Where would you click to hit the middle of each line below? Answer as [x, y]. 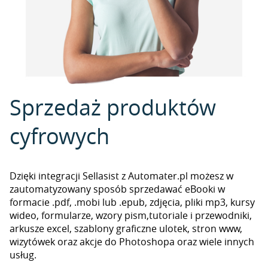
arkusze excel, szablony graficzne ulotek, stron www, [126, 229]
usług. [23, 255]
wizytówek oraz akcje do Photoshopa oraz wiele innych [132, 242]
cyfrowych [60, 136]
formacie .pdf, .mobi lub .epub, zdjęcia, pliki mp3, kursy [132, 202]
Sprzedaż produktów [113, 107]
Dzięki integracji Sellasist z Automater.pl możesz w [121, 176]
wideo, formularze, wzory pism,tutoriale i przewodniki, [131, 215]
